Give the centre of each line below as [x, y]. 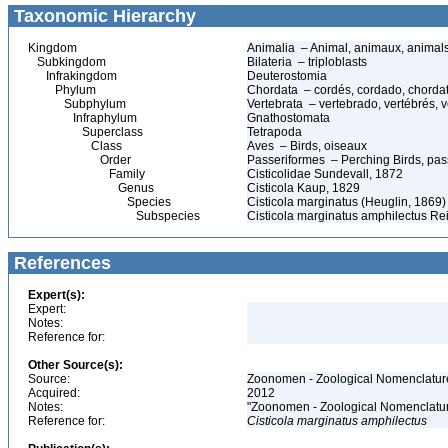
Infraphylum [82, 118]
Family [86, 174]
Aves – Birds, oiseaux [307, 146]
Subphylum [77, 104]
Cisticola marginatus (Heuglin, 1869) [346, 202]
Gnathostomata [290, 118]
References [60, 263]
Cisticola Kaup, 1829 [303, 188]
